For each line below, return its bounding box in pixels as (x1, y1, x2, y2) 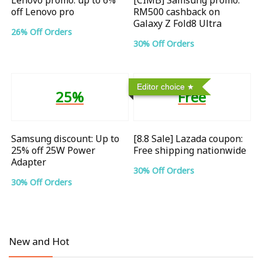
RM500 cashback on (133, 5, 220, 18)
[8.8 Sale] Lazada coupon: (133, 132, 243, 145)
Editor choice (137, 81, 185, 91)
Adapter (11, 155, 47, 168)
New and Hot (9, 234, 70, 248)
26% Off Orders (11, 26, 73, 37)
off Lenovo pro (11, 5, 75, 18)
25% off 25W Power (11, 143, 96, 157)
